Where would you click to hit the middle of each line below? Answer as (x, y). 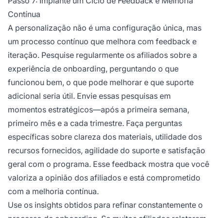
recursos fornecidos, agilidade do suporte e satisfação (107, 151)
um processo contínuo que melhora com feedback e (102, 42)
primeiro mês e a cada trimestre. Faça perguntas (95, 123)
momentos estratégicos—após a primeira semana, (99, 110)
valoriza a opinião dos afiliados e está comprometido (104, 178)
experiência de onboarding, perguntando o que (93, 69)
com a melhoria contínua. (53, 191)
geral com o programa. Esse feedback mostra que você (109, 164)
